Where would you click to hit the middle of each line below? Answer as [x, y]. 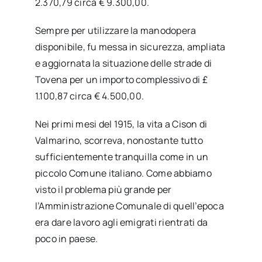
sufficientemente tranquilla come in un [122, 156]
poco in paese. [66, 238]
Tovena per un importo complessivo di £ [121, 79]
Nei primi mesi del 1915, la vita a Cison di [121, 124]
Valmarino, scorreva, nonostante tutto [119, 140]
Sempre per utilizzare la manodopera [116, 30]
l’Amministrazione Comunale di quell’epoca [129, 206]
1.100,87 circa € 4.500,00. [89, 96]
